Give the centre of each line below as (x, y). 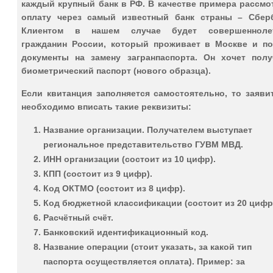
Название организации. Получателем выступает (148, 129)
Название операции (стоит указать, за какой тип (147, 246)
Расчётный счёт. (78, 217)
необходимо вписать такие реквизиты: (106, 106)
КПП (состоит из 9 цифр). (98, 173)
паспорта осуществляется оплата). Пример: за (144, 261)
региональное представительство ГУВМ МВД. (143, 144)
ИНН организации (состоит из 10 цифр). (129, 159)
